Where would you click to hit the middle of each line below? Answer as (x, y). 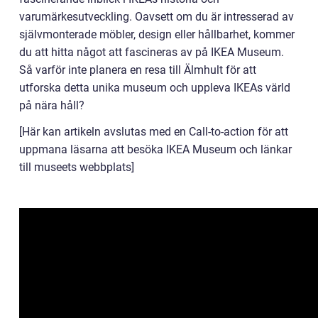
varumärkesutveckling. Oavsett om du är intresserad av (157, 17)
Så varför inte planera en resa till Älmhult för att (138, 70)
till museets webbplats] (77, 168)
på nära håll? (52, 106)
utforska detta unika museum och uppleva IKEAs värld (155, 88)
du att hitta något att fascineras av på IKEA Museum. (152, 53)
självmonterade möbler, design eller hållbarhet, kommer (157, 35)
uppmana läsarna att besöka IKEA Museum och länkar (155, 150)
